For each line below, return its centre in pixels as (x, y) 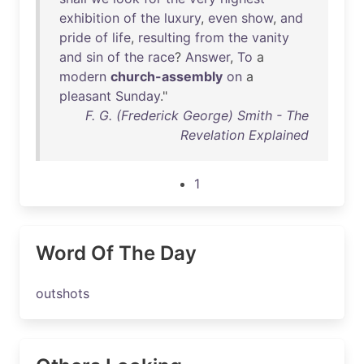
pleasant (85, 96)
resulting (165, 37)
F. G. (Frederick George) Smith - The (197, 115)
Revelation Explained (245, 135)
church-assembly (167, 76)
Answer (208, 57)
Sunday (138, 96)
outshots (63, 293)
